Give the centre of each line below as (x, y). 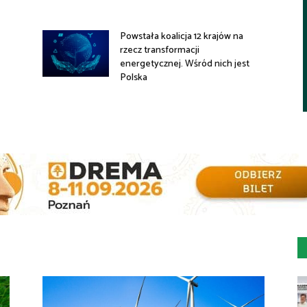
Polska (134, 78)
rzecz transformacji (160, 51)
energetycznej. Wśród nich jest (185, 64)
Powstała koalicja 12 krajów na (182, 37)
